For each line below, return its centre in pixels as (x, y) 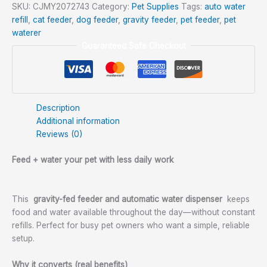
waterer (27, 32)
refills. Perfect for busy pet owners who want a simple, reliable (131, 225)
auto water (225, 6)
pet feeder (200, 19)
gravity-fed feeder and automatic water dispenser (129, 199)
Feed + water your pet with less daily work (93, 159)
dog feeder (97, 19)
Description (58, 108)
